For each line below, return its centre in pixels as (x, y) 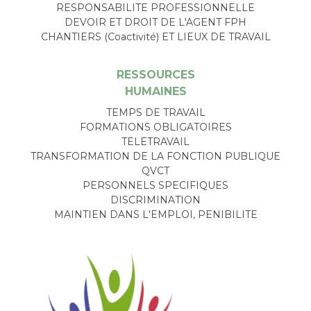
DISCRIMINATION (155, 200)
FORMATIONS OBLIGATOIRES (155, 127)
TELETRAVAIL (155, 141)
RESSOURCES (155, 74)
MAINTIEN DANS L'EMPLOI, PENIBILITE (155, 214)
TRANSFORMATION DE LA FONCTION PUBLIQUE (155, 156)
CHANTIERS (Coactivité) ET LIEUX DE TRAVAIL (155, 36)
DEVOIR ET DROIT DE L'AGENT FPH (155, 22)
